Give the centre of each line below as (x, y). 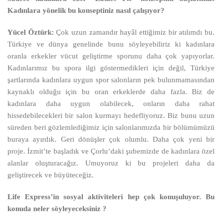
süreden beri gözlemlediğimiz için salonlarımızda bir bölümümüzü (111, 127)
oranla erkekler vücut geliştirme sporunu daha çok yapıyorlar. (111, 56)
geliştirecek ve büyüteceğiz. (51, 175)
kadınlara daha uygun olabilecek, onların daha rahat (111, 103)
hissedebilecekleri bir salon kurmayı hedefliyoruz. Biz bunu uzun (111, 115)
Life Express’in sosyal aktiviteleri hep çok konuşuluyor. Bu (111, 196)
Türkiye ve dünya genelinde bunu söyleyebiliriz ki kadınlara (111, 44)
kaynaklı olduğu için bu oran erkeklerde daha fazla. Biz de (111, 91)
